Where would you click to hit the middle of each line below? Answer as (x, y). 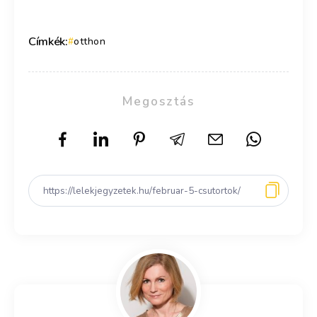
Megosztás (158, 101)
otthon (90, 41)
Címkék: (48, 41)
